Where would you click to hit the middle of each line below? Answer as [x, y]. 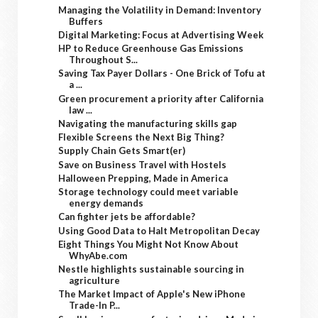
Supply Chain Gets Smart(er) [122, 151]
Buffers [86, 21]
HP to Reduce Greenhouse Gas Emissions [151, 48]
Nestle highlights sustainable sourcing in [152, 269]
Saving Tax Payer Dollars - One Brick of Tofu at [162, 73]
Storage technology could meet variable [149, 192]
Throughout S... [104, 60]
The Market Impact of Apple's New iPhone [152, 294]
